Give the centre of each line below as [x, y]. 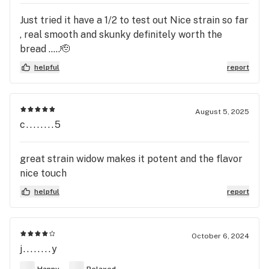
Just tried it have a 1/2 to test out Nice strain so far [134, 20]
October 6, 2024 [220, 236]
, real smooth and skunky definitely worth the [121, 35]
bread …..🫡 [45, 49]
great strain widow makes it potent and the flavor [131, 159]
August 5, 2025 [222, 112]
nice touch [43, 173]
